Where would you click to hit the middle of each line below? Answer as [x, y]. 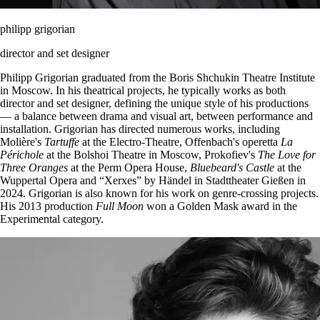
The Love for [287, 154]
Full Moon [120, 206]
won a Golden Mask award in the [220, 206]
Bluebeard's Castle [232, 167]
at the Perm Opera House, [129, 167]
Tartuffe [62, 141]
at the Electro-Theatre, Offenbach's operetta [180, 141]
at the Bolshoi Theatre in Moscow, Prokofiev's [151, 154]
